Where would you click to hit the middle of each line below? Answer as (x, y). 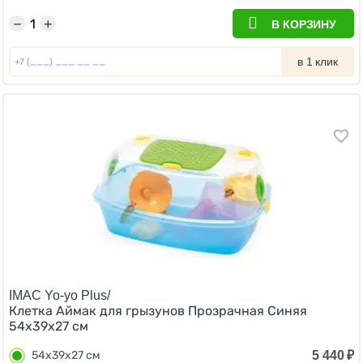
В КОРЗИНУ (304, 24)
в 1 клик (318, 62)
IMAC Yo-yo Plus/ (60, 295)
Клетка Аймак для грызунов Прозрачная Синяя (158, 311)
